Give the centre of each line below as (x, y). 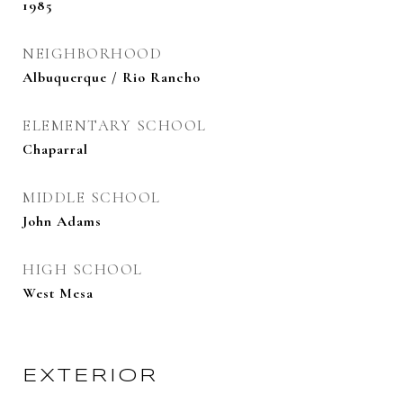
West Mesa (58, 293)
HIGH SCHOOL (83, 269)
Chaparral (55, 149)
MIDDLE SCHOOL (92, 197)
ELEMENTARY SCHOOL (115, 125)
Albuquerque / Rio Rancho (112, 77)
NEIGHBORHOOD (92, 54)
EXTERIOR (90, 376)
